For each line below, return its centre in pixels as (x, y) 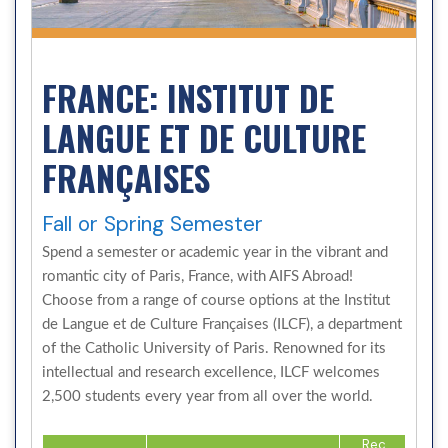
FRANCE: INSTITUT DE (188, 97)
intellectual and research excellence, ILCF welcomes (211, 372)
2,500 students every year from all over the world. (207, 396)
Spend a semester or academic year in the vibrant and (215, 252)
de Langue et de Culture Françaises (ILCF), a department (222, 324)
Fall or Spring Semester (152, 223)
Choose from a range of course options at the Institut (216, 300)
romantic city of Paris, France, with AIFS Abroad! (197, 276)
